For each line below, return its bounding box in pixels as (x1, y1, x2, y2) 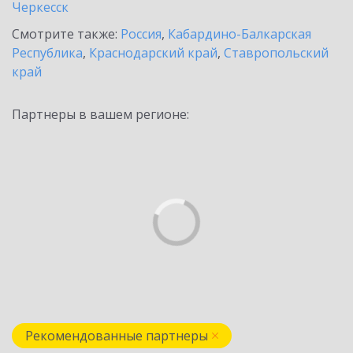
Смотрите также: (12, 25, 121, 43)
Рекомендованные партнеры (25, 327, 208, 344)
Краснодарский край (89, 44, 217, 61)
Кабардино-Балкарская (168, 25, 311, 43)
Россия (121, 25, 162, 43)
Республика (12, 44, 83, 61)
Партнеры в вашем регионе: (12, 106, 189, 123)
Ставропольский (224, 44, 329, 61)
